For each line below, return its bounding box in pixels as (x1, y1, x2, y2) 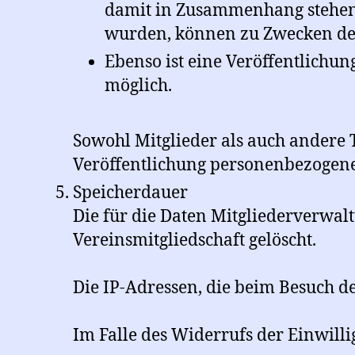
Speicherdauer (73, 182, 188, 204)
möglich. (105, 75, 172, 97)
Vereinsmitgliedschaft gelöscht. (73, 230, 316, 252)
